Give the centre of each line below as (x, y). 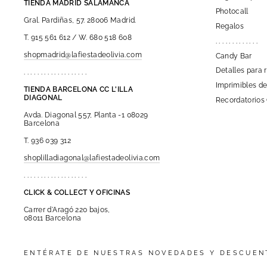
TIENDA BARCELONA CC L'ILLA (79, 89)
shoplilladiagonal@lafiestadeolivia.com (92, 158)
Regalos (229, 26)
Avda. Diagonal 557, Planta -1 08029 (86, 115)
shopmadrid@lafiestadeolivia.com (83, 55)
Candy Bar (234, 56)
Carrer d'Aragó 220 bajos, (67, 209)
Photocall (232, 11)
